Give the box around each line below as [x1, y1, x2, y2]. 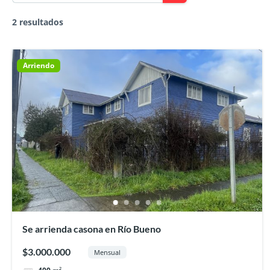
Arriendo [23, 60, 54, 71]
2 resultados [12, 16, 63, 28]
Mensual [94, 247, 121, 257]
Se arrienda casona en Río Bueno [22, 222, 161, 234]
